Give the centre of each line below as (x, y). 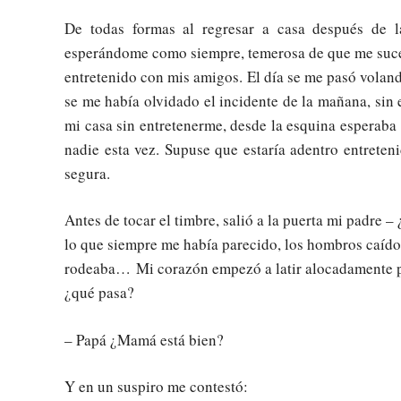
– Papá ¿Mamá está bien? (144, 339)
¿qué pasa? (99, 293)
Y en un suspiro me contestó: (156, 387)
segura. (87, 173)
